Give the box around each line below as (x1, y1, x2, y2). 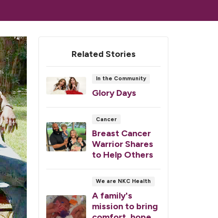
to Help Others (92, 149, 153, 161)
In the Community (95, 75, 146, 82)
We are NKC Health (95, 178, 151, 185)
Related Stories (71, 49, 136, 60)
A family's (92, 190, 132, 201)
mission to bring (92, 200, 158, 212)
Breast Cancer (92, 128, 151, 139)
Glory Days (92, 87, 136, 98)
